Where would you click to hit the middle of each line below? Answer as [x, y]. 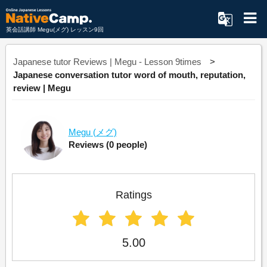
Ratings [133, 195]
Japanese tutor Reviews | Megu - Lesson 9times [107, 62]
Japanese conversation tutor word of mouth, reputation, [129, 75]
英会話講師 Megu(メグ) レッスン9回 [55, 30]
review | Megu [42, 88]
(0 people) [126, 144]
